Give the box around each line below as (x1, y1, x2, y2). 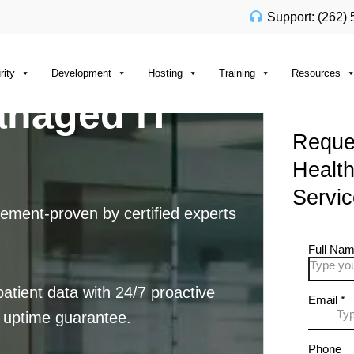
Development (51, 67, 111, 79)
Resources (292, 67, 341, 79)
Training (219, 67, 255, 79)
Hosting (148, 67, 183, 79)
